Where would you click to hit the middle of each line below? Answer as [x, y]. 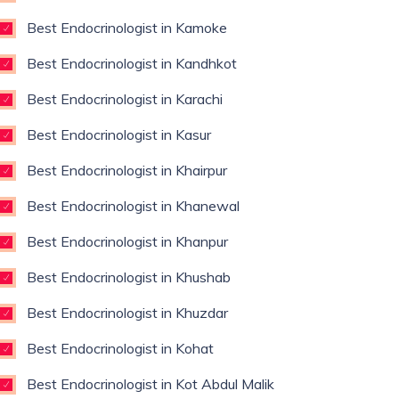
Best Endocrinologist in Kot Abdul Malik [151, 384]
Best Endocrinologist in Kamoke [127, 28]
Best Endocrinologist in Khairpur [127, 170]
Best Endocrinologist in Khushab [129, 277]
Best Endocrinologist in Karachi [125, 99]
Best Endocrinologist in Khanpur [127, 241]
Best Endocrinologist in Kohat [120, 348]
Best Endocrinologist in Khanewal [133, 206]
